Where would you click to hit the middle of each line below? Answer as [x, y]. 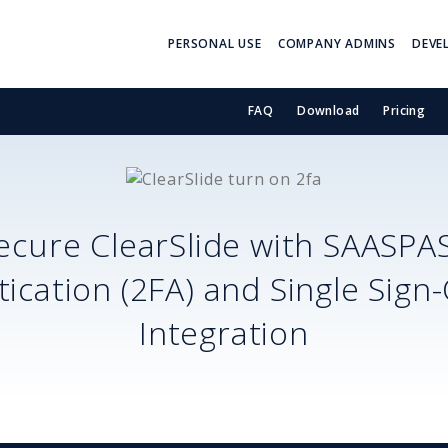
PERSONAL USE [215, 43]
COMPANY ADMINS [336, 43]
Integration [224, 332]
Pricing [404, 111]
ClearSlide [170, 244]
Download [328, 111]
